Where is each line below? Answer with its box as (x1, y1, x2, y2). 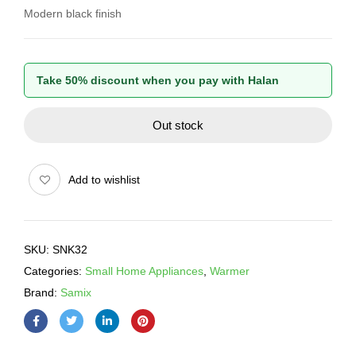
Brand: (24, 286, 60, 300)
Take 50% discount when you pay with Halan (37, 74, 279, 87)
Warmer (210, 265, 250, 278)
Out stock (153, 118, 203, 133)
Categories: (24, 265, 85, 278)
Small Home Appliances (85, 265, 203, 278)
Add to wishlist (68, 173, 140, 187)
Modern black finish (24, 7, 122, 21)
